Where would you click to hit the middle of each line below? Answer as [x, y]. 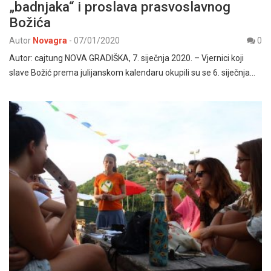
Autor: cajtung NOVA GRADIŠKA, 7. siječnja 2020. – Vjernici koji [126, 58]
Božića [30, 22]
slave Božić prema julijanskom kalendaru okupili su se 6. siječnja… [132, 72]
